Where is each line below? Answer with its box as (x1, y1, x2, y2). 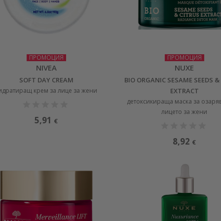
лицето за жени (161, 107, 208, 116)
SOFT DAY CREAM (19, 75, 74, 84)
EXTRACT (170, 86, 199, 95)
